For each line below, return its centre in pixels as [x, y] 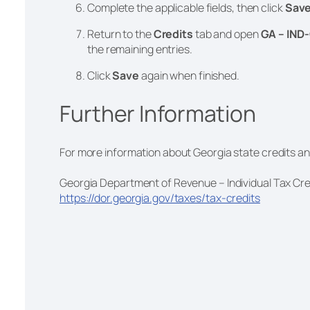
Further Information [160, 114]
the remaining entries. [141, 49]
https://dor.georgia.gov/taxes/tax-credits [160, 198]
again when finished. [190, 75]
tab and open [228, 34]
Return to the [120, 34]
